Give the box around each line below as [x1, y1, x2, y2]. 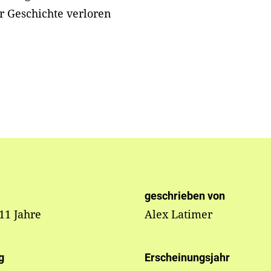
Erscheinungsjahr [144, 251, 230, 264]
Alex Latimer [144, 207, 212, 222]
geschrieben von [144, 189, 225, 203]
